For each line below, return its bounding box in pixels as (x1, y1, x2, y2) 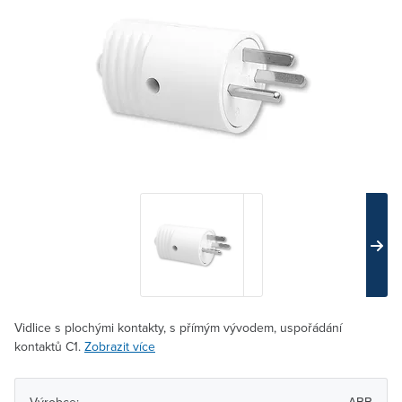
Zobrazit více (84, 337, 155, 355)
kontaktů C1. (14, 337, 84, 355)
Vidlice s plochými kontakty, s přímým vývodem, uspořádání (14, 319, 342, 336)
